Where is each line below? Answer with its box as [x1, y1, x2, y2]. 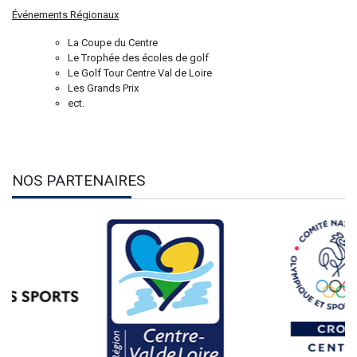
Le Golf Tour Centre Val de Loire [68, 66, 212, 79]
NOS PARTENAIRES [12, 171, 145, 190]
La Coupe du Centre [68, 36, 158, 49]
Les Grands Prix [68, 81, 139, 94]
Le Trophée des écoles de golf [68, 51, 209, 64]
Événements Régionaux [12, 8, 119, 21]
